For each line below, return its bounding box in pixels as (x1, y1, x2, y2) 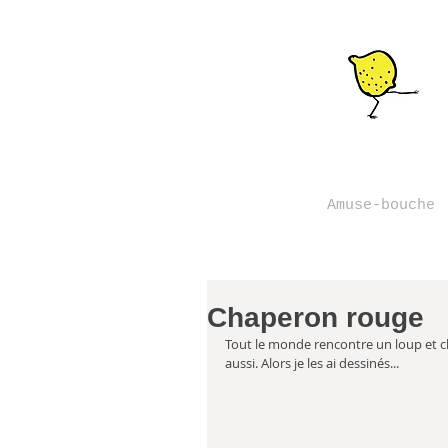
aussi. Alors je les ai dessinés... (225, 354, 399, 372)
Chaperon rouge (207, 302, 424, 333)
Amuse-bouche (326, 197, 435, 214)
